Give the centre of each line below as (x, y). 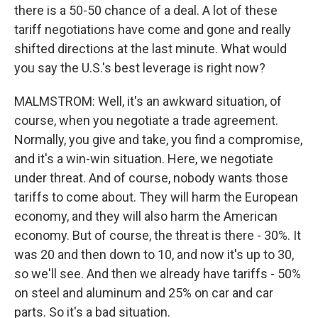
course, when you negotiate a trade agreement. (146, 120)
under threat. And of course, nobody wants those (151, 178)
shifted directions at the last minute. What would (150, 49)
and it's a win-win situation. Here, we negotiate (144, 159)
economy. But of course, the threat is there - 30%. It (158, 235)
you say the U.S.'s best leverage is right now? (140, 68)
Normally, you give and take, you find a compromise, (158, 139)
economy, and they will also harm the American (146, 216)
